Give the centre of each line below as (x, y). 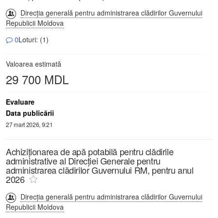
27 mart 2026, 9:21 (29, 124)
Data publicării (30, 113)
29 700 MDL (37, 79)
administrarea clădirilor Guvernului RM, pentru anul (100, 170)
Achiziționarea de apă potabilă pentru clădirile (90, 151)
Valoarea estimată (34, 64)
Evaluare (20, 102)
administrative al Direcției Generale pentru (83, 160)
